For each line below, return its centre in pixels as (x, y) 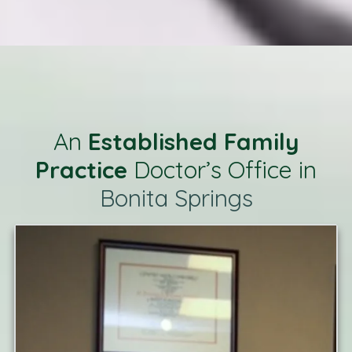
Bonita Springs (176, 198)
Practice (81, 170)
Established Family (193, 141)
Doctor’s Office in (222, 170)
